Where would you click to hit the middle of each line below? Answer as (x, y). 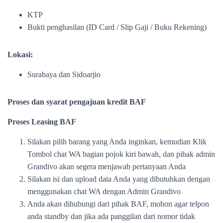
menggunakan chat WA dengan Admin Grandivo (104, 191)
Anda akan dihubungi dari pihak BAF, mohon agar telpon (118, 204)
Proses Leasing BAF (42, 122)
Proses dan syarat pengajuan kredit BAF (77, 102)
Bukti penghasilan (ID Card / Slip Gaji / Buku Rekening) (117, 27)
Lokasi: (20, 55)
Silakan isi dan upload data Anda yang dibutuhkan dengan (119, 179)
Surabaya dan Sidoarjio (64, 74)
